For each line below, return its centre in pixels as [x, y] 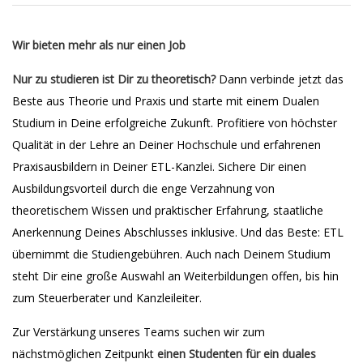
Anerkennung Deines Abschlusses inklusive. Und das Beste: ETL [178, 232]
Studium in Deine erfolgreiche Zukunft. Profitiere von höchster [175, 123]
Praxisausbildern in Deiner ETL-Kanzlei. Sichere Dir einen [159, 167]
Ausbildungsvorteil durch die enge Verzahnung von [143, 188]
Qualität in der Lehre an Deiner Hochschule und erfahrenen [167, 145]
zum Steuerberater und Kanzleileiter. [107, 298]
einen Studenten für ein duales [237, 354]
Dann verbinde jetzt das [280, 79]
